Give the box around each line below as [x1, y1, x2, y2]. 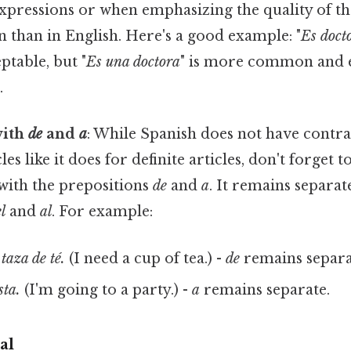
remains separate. [199, 280, 330, 299]
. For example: [52, 203, 154, 221]
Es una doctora [86, 53, 181, 71]
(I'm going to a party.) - [20, 280, 192, 299]
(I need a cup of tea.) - [64, 249, 226, 267]
